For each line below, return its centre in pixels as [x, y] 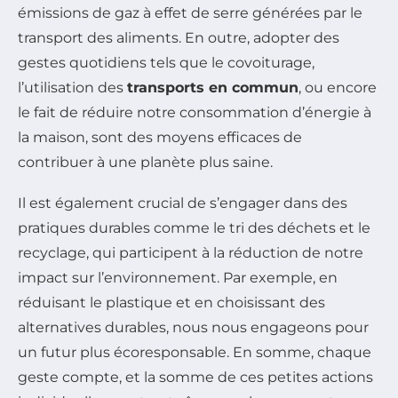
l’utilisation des [72, 88]
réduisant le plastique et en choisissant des [171, 303]
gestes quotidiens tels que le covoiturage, [166, 63]
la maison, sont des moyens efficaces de [160, 138]
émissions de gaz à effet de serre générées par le [190, 13]
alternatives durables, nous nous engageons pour [193, 328]
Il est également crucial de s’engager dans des [183, 203]
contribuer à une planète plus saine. [145, 163]
